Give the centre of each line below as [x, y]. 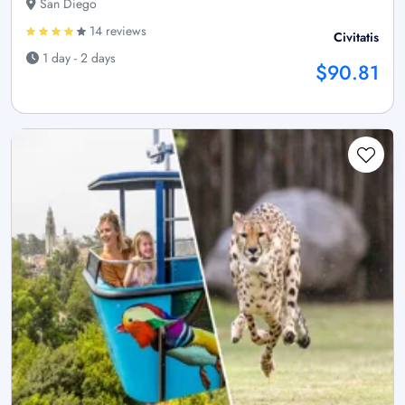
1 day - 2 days [77, 57]
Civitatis [356, 37]
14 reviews [116, 30]
